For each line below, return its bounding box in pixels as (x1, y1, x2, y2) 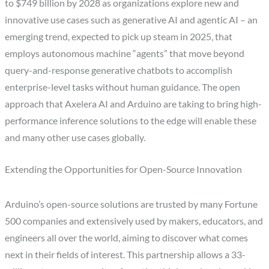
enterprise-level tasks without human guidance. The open (5, 82, 241, 93)
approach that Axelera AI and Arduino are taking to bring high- (5, 98, 262, 110)
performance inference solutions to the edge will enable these (5, 115, 257, 127)
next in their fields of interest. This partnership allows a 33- (5, 249, 246, 261)
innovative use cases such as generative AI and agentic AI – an (5, 14, 258, 26)
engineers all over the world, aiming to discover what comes (5, 232, 249, 244)
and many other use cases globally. (5, 132, 146, 144)
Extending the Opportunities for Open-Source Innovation (5, 164, 243, 175)
